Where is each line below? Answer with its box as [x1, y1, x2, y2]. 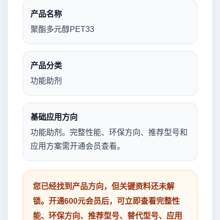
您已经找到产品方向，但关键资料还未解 [33, 182, 174, 191]
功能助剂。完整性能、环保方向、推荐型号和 [30, 128, 188, 137]
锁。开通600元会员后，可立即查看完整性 [33, 197, 180, 205]
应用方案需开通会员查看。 [30, 142, 125, 150]
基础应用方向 [30, 113, 78, 121]
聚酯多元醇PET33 [30, 25, 94, 33]
